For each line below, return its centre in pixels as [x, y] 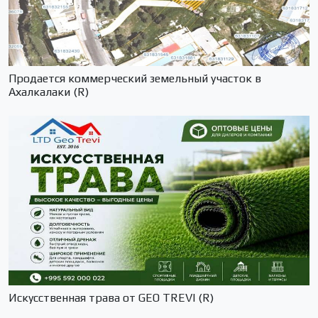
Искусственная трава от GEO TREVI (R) [111, 297]
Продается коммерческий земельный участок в [135, 78]
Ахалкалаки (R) [49, 92]
